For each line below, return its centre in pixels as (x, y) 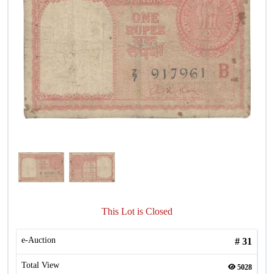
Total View (40, 265)
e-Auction (39, 240)
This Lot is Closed (137, 211)
